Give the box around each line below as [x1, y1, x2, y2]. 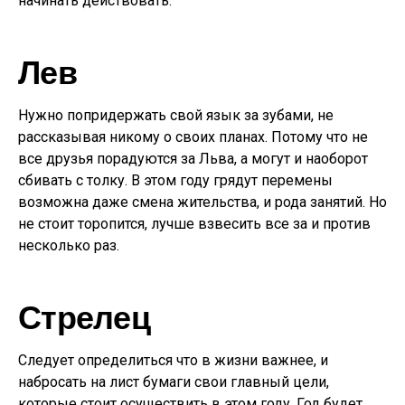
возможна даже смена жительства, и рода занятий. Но [18, 193, 387, 211]
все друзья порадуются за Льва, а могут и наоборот [18, 150, 368, 167]
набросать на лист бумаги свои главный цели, [18, 373, 329, 391]
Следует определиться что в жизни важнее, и [18, 352, 328, 369]
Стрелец [18, 297, 150, 335]
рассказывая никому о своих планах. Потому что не [18, 128, 368, 146]
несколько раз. [18, 237, 119, 254]
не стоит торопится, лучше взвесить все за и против [18, 215, 371, 232]
